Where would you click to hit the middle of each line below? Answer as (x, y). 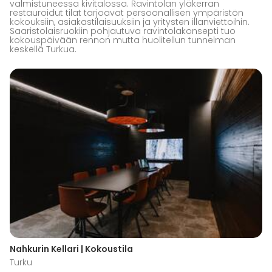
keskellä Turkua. (43, 49)
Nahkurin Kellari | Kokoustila (71, 249)
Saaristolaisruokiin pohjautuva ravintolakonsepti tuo (123, 31)
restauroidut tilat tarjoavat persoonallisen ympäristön (127, 13)
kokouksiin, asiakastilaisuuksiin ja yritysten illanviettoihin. (130, 22)
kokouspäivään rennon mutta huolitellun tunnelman (123, 40)
